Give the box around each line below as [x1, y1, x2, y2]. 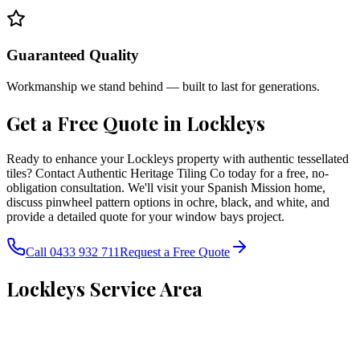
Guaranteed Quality [6, 47, 139, 64]
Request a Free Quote [120, 244, 230, 259]
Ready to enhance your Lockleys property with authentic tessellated [6, 151, 349, 166]
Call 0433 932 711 [26, 244, 120, 259]
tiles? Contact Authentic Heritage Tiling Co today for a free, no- [6, 166, 329, 180]
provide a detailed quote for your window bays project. [6, 209, 284, 223]
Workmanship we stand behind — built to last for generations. [6, 79, 320, 93]
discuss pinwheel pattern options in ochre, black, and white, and [6, 194, 329, 209]
